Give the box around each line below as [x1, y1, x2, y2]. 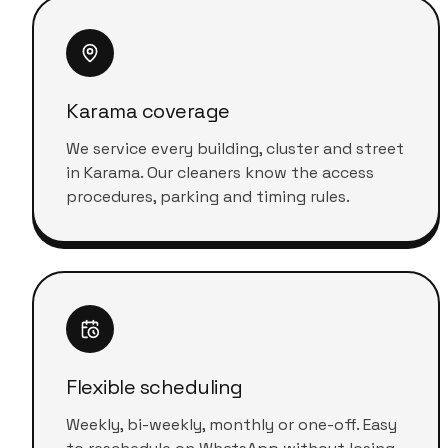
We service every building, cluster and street [66, 138, 404, 159]
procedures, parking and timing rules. [66, 186, 350, 207]
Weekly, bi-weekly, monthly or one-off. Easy [66, 414, 397, 435]
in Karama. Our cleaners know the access [66, 162, 374, 183]
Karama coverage [66, 98, 230, 124]
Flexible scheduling [66, 374, 243, 400]
